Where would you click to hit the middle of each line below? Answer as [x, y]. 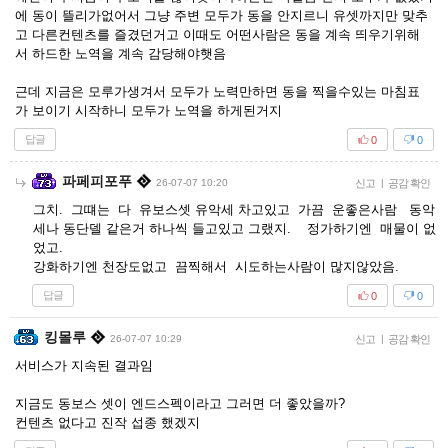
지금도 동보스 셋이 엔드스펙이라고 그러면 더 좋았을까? [180, 403]
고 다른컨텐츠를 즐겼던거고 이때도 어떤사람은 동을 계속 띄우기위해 [217, 34]
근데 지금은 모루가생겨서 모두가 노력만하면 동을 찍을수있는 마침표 [217, 91]
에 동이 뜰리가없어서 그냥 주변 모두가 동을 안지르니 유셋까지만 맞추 [221, 15]
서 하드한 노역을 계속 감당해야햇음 [120, 53]
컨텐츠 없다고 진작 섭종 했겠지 [107, 422]
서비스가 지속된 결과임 [84, 365]
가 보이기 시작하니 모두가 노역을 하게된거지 [148, 110]
